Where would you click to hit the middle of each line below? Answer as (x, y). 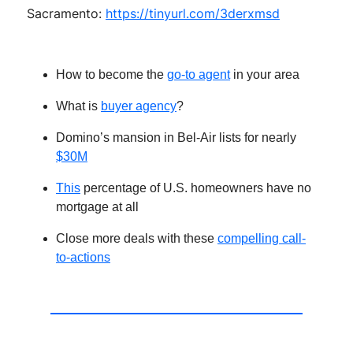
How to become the (111, 75)
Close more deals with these (137, 239)
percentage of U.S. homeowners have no (196, 188)
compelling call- (262, 239)
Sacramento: (66, 14)
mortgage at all (97, 207)
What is (78, 106)
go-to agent (199, 75)
